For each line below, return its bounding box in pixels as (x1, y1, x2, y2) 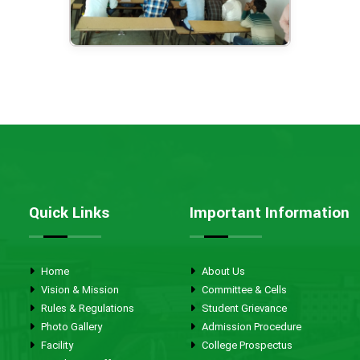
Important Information (190, 201, 350, 224)
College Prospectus (199, 338, 292, 351)
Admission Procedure (199, 320, 301, 333)
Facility (39, 338, 73, 351)
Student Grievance (199, 301, 287, 314)
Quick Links (29, 201, 109, 224)
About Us (199, 264, 245, 277)
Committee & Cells (199, 283, 287, 296)
